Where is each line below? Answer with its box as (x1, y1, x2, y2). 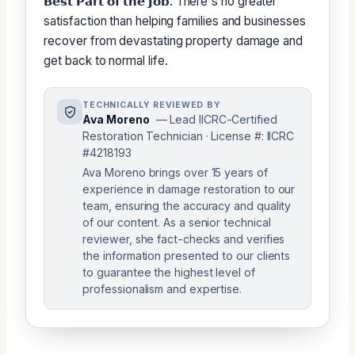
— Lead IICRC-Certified (155, 113, 277, 127)
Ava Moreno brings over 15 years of (82, 166, 268, 180)
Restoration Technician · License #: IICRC (82, 129, 295, 143)
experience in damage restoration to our (82, 182, 296, 197)
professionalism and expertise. (82, 282, 242, 296)
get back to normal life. (44, 53, 168, 69)
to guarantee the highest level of (82, 265, 255, 280)
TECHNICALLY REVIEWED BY (82, 100, 221, 111)
